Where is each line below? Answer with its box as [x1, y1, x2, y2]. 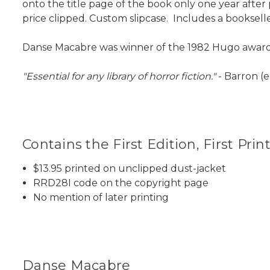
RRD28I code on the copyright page [33, 177, 209, 189]
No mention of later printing [33, 192, 169, 204]
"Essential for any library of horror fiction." [22, 71, 216, 83]
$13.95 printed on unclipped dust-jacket [33, 163, 227, 175]
